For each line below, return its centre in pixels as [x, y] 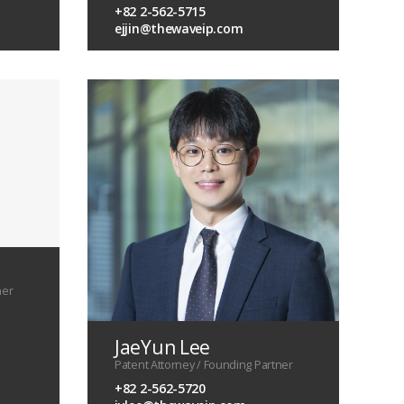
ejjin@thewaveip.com [179, 29]
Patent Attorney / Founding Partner [204, 364]
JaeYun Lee [162, 347]
